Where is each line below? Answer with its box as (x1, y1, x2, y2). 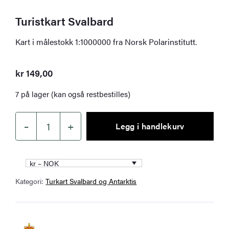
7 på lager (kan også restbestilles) (15, 88, 131, 99)
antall (15, 151, 35, 164)
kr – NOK (30, 157, 59, 168)
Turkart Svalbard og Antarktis (45, 175, 137, 186)
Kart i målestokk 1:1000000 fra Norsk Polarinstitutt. (15, 35, 197, 48)
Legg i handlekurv (116, 120, 185, 132)
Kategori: (15, 175, 46, 186)
